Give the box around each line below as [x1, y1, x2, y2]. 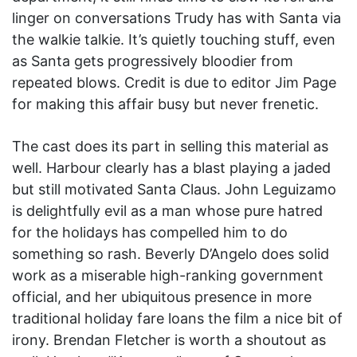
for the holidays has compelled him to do [12, 224, 288, 241]
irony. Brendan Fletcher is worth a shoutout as [12, 331, 326, 349]
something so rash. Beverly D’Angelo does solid [12, 245, 329, 263]
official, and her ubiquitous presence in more [12, 288, 312, 306]
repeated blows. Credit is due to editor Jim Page [12, 74, 336, 92]
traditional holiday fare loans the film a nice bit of [12, 310, 343, 328]
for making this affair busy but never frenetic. [12, 96, 319, 113]
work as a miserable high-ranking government [12, 267, 324, 284]
